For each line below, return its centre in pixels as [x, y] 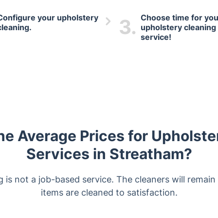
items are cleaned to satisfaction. [109, 192]
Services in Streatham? [109, 154]
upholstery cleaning [178, 27]
